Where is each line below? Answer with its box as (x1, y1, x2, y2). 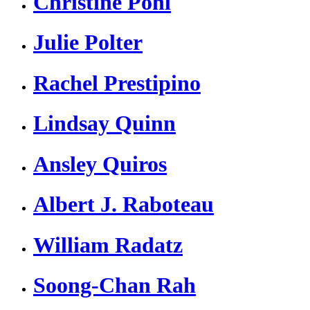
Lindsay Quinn (33, 111, 176, 136)
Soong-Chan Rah (33, 272, 196, 298)
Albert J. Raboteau (33, 192, 214, 217)
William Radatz (33, 232, 183, 257)
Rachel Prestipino (33, 70, 201, 95)
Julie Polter (33, 30, 143, 55)
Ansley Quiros (33, 151, 167, 176)
